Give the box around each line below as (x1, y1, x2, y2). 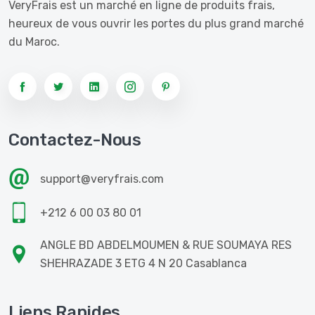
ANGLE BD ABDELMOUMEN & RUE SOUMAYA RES (40, 238, 292, 252)
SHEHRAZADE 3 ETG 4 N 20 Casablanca (40, 257, 247, 270)
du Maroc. (8, 35, 60, 49)
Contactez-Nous (8, 130, 141, 150)
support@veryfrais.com (40, 172, 164, 186)
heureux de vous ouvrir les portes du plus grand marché (8, 17, 304, 30)
